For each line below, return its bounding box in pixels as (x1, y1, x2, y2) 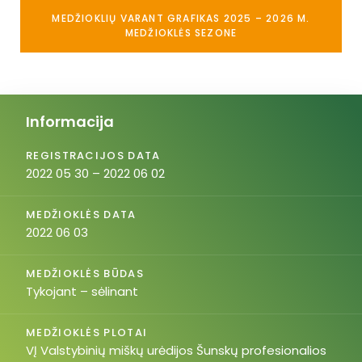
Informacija (26, 112, 114, 132)
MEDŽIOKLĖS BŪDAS (26, 266, 144, 281)
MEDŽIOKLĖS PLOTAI (26, 325, 148, 340)
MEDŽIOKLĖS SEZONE (124, 26, 238, 40)
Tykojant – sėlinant (26, 283, 138, 300)
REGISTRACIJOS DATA (26, 148, 161, 163)
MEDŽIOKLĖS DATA (26, 207, 137, 222)
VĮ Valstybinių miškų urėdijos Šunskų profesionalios (26, 342, 326, 359)
